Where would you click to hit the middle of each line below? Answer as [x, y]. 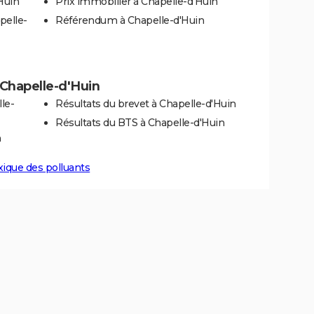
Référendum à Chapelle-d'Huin [130, 21]
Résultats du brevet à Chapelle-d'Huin [146, 104]
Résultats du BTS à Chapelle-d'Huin [140, 123]
